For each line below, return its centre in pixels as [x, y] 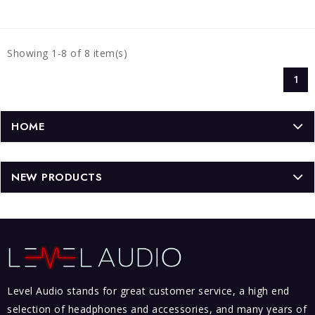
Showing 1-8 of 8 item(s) [67, 53]
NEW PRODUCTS [57, 177]
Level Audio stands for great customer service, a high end [148, 291]
